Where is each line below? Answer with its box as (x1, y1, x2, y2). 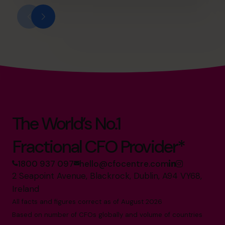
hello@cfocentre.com (79, 158, 169, 169)
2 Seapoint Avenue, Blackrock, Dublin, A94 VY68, (12, 170, 202, 181)
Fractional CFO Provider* (12, 135, 184, 158)
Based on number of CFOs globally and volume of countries (12, 210, 202, 219)
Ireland (12, 183, 39, 194)
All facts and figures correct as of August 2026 (12, 197, 162, 206)
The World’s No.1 (12, 111, 121, 135)
